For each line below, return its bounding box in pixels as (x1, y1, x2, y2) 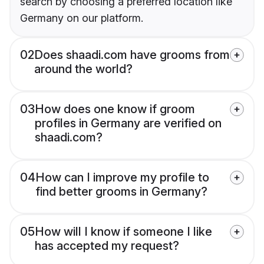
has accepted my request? (35, 239, 179, 253)
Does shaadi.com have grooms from (34, 48, 230, 62)
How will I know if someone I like (35, 225, 212, 239)
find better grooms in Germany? (35, 184, 207, 199)
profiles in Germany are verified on (35, 116, 222, 131)
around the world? (34, 62, 133, 77)
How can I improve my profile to (35, 170, 209, 185)
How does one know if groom (35, 102, 195, 117)
